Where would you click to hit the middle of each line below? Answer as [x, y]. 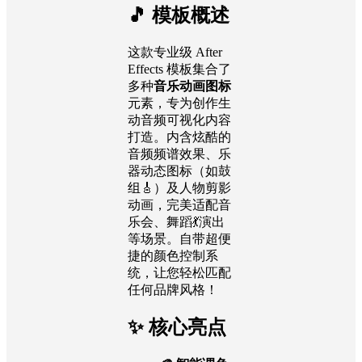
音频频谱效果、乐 [179, 154]
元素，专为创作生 [179, 103]
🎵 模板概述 [179, 15]
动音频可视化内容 [179, 120]
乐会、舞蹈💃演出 [176, 221]
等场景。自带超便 [179, 238]
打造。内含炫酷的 [179, 137]
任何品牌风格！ [173, 289]
